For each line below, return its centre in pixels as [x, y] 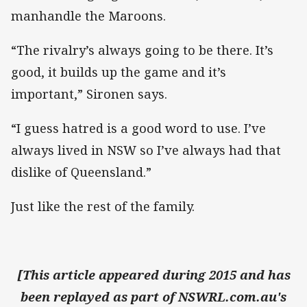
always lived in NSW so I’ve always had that [146, 150]
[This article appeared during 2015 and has [153, 275]
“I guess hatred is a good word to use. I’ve [138, 128]
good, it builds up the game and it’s [119, 72]
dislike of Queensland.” [81, 172]
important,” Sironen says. [89, 94]
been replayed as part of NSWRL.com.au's [153, 297]
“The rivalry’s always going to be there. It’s [142, 50]
